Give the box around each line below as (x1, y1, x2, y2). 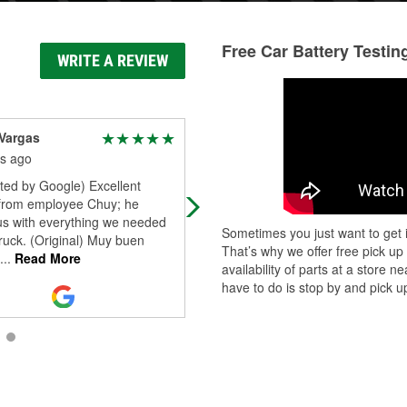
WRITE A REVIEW (57, 51, 168, 70)
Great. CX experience (204, 176, 329, 194)
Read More (10, 249, 81, 267)
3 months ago (204, 149, 283, 167)
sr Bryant (204, 128, 261, 146)
